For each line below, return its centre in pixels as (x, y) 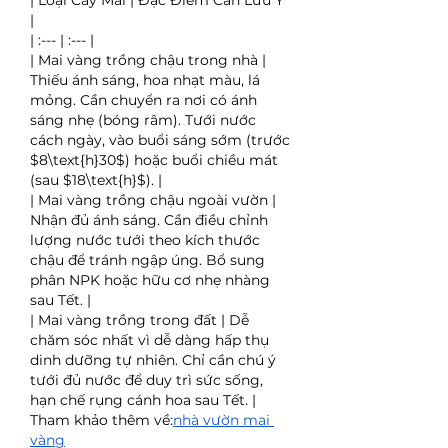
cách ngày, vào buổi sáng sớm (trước (160, 140)
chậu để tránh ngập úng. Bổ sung (147, 260)
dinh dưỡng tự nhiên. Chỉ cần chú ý (153, 360)
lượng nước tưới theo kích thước (145, 240)
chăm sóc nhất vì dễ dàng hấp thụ (149, 340)
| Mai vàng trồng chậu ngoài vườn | (153, 200)
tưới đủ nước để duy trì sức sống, (146, 380)
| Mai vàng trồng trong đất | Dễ (139, 320)
